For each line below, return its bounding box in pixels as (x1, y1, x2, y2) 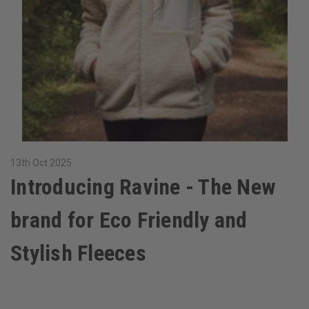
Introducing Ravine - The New (10, 174, 276, 201)
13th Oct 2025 (10, 157, 72, 169)
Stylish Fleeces (10, 240, 146, 267)
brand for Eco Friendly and (10, 207, 248, 234)
